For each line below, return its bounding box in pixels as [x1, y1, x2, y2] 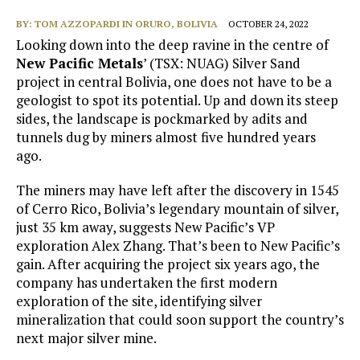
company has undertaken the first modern [16, 273, 277, 292]
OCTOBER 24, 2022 [228, 18, 309, 31]
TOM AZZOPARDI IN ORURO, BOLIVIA [35, 18, 218, 31]
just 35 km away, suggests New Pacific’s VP [16, 218, 275, 237]
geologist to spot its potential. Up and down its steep [16, 91, 338, 110]
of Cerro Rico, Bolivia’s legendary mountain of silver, [16, 199, 338, 219]
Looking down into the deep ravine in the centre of [16, 35, 329, 55]
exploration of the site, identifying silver [16, 292, 262, 311]
